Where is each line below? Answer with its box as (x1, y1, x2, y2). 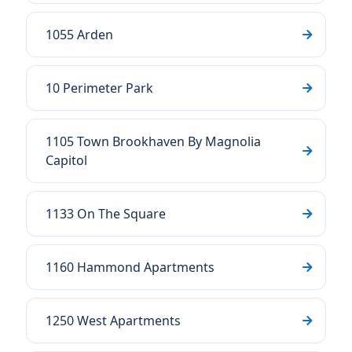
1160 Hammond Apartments (46, 258, 214, 276)
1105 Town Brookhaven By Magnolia (46, 133, 261, 150)
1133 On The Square (46, 205, 166, 222)
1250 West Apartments (46, 312, 181, 329)
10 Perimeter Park (46, 79, 153, 97)
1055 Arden (46, 26, 113, 43)
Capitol (46, 152, 87, 169)
